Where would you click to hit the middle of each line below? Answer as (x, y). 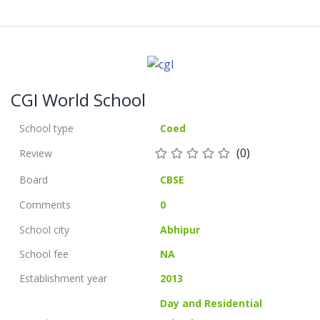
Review (36, 153)
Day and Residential (211, 303)
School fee (44, 254)
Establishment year (63, 279)
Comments (45, 204)
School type (46, 128)
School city (44, 229)
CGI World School (78, 100)
